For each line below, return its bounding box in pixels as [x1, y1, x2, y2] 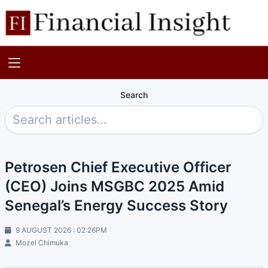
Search [120, 90, 148, 100]
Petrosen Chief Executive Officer [5, 158, 232, 176]
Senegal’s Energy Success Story [5, 196, 228, 214]
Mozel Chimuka [14, 237, 68, 247]
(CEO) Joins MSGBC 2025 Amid [5, 177, 224, 195]
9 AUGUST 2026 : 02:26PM [14, 225, 107, 234]
